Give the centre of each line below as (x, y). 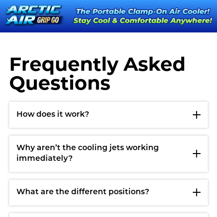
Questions (60, 85)
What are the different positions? (83, 193)
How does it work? (53, 115)
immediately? (45, 159)
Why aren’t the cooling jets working (88, 148)
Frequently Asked (97, 66)
